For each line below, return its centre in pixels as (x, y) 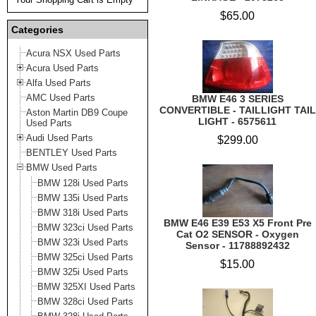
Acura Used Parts (62, 68)
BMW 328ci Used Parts (85, 302)
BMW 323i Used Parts (83, 242)
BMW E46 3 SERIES (237, 99)
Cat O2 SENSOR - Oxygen (237, 234)
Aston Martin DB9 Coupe (77, 113)
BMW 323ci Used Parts (85, 227)
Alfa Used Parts (59, 83)
